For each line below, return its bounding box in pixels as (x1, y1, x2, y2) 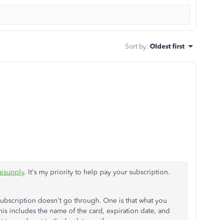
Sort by (125, 42, 146, 50)
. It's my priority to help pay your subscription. (24, 168, 170, 176)
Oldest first (150, 42, 185, 50)
